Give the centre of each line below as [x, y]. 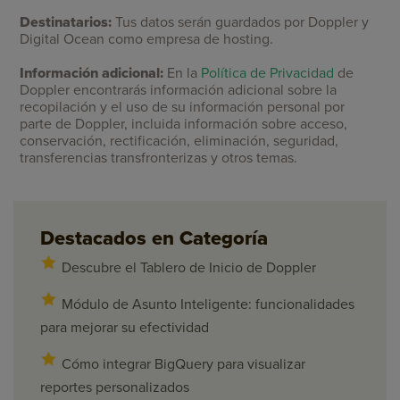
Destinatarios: [66, 23]
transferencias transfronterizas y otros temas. [159, 158]
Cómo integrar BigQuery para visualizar [183, 365]
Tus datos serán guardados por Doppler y [241, 23]
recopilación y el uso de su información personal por [183, 108]
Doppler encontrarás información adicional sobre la [179, 91]
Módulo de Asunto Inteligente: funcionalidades [208, 305]
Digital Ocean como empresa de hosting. [147, 40]
